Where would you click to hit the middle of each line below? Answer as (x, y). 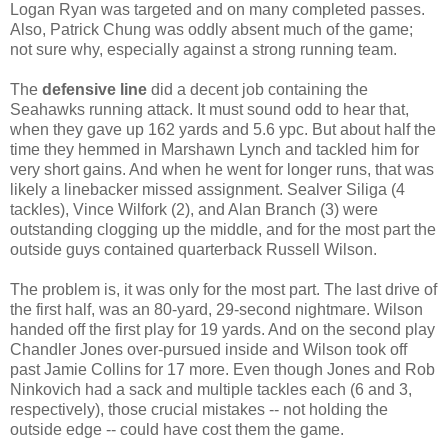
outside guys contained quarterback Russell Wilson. (193, 249)
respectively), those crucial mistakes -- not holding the (199, 409)
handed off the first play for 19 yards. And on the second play (222, 329)
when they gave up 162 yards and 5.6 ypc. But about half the (223, 129)
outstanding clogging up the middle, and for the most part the (223, 229)
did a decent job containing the (257, 89)
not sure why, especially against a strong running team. (203, 49)
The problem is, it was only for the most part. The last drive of (223, 289)
